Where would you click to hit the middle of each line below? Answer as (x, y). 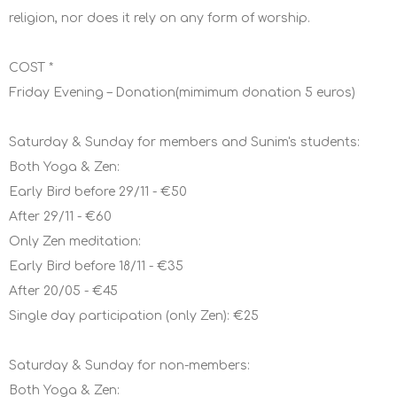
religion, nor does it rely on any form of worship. (160, 19)
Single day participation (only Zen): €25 (134, 316)
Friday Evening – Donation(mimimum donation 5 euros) (182, 93)
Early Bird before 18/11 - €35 (96, 267)
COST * (31, 68)
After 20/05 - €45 (63, 292)
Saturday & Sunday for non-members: (129, 366)
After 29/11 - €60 (60, 217)
